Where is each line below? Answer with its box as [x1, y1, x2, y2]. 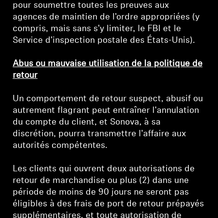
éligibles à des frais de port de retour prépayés [13, 200, 204, 209]
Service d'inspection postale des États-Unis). [13, 36, 196, 45]
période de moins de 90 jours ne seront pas [13, 188, 189, 197]
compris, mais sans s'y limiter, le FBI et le [13, 24, 182, 34]
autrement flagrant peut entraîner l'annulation [13, 106, 200, 115]
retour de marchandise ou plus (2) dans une [13, 176, 189, 185]
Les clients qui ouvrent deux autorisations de [13, 164, 195, 174]
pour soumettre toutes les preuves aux [13, 1, 169, 10]
